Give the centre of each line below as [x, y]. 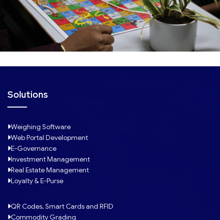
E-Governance [34, 148]
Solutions [28, 94]
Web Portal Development [49, 137]
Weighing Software [41, 126]
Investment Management [50, 159]
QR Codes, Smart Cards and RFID [62, 206]
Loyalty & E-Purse [37, 180]
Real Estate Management [50, 170]
